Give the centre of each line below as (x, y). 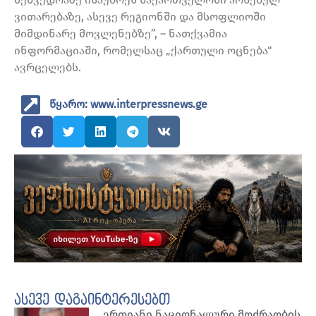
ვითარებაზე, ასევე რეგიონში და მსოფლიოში (140, 17)
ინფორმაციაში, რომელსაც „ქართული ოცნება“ (143, 51)
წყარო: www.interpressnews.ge (128, 104)
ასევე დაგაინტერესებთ (92, 300)
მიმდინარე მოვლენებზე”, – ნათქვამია (121, 34)
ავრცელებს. (48, 68)
